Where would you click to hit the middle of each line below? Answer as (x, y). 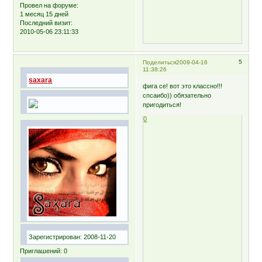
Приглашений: (41, 251)
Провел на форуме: (49, 5)
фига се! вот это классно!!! (183, 86)
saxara (41, 80)
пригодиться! (162, 105)
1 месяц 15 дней (44, 14)
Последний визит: (46, 23)
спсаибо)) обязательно (177, 96)
